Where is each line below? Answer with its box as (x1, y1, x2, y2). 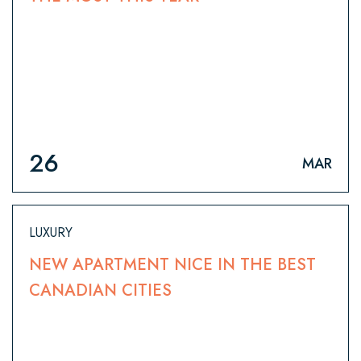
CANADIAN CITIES (29, 279, 172, 303)
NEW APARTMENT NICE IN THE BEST (29, 253, 316, 277)
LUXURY (29, 223, 73, 243)
